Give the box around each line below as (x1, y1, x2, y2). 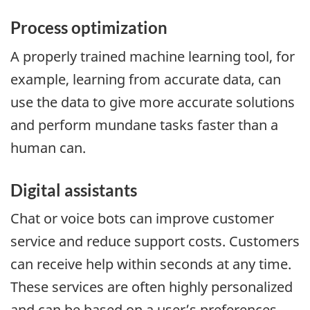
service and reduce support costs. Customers (10, 232, 300, 251)
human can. (10, 138, 86, 157)
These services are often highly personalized (10, 277, 293, 297)
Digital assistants (10, 179, 137, 200)
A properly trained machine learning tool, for (10, 46, 295, 66)
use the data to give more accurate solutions (10, 92, 295, 111)
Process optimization (10, 17, 167, 38)
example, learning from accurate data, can (10, 69, 281, 89)
